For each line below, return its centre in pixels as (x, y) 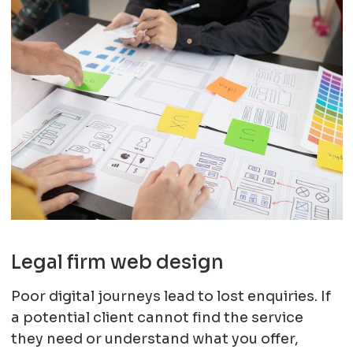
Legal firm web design (117, 262)
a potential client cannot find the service (157, 317)
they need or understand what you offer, (154, 338)
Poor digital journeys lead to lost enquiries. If (171, 296)
